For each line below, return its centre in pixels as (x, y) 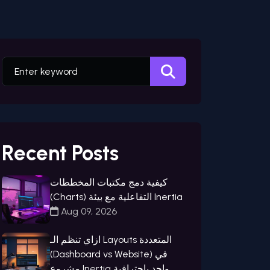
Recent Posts (60, 153)
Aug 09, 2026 (88, 212)
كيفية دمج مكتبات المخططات (109, 183)
